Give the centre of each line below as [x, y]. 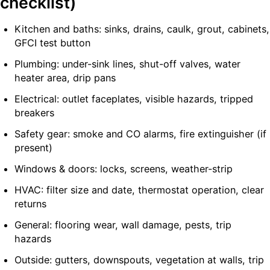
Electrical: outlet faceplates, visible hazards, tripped [134, 99]
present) [33, 147]
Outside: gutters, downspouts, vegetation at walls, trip [139, 259]
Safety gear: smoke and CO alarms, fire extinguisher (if [140, 133]
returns [30, 203]
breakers [34, 112]
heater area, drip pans [65, 77]
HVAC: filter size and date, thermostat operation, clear [139, 190]
